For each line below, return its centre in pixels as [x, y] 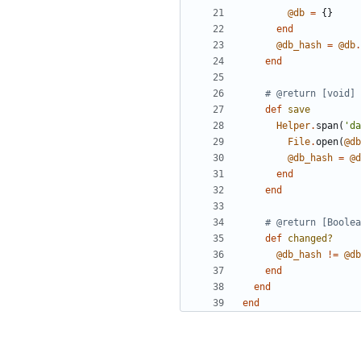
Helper [293, 126]
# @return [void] [310, 94]
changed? [310, 239]
